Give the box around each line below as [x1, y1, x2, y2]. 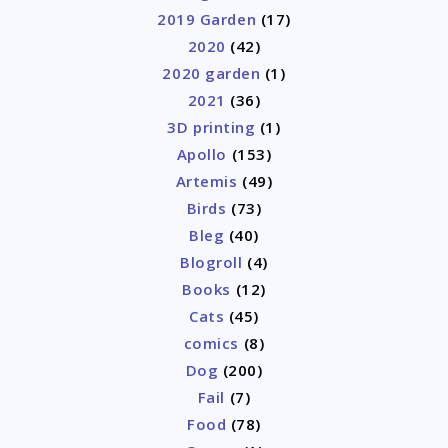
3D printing [167, 117, 256, 138]
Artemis [175, 171, 238, 192]
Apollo [176, 144, 227, 165]
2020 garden [162, 63, 261, 84]
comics [183, 333, 240, 354]
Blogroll [180, 252, 243, 273]
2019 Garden [157, 9, 257, 30]
